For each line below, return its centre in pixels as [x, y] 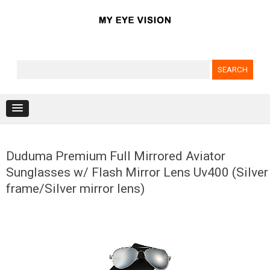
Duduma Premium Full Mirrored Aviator [116, 156]
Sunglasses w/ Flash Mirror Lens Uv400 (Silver [137, 172]
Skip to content [167, 123]
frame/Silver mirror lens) [75, 189]
